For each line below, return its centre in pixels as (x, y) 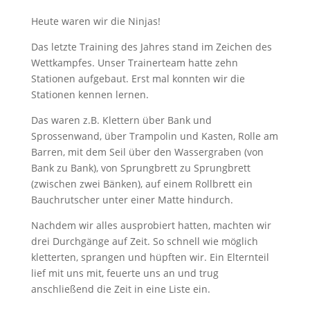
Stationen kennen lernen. (90, 94)
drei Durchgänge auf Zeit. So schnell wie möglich (144, 241)
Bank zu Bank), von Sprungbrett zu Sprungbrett (140, 167)
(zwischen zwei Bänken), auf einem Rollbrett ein (142, 183)
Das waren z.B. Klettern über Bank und (121, 120)
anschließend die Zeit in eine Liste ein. (120, 289)
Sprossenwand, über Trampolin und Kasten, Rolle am (154, 136)
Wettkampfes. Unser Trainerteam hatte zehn (134, 62)
